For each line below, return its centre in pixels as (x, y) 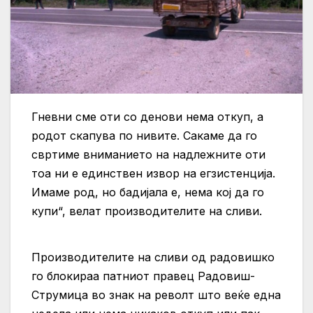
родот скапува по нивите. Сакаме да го (144, 135)
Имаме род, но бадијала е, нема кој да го (148, 192)
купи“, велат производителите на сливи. (147, 211)
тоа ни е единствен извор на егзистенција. (153, 173)
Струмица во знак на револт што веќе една (156, 295)
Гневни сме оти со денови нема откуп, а (147, 116)
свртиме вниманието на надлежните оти (148, 154)
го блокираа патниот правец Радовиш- (143, 276)
